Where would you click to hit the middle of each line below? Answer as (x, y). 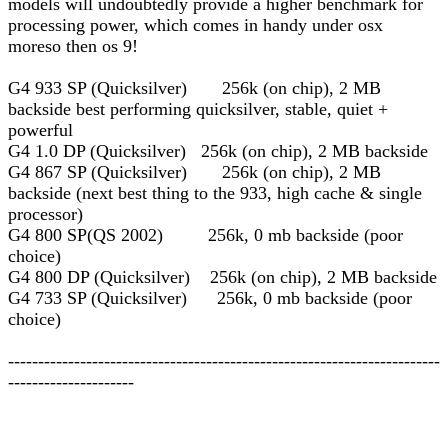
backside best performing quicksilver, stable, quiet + (198, 109)
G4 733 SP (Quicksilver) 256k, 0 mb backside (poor (210, 298)
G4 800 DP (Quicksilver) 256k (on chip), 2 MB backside (222, 277)
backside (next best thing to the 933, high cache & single (215, 193)
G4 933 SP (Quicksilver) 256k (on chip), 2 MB (194, 88)
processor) (45, 214)
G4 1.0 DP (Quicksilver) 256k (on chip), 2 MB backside (218, 151)
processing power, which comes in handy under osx (198, 25)
